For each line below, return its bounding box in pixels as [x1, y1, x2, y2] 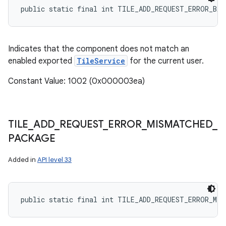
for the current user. [128, 56, 204, 66]
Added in [8, 155, 37, 164]
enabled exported [8, 56, 74, 66]
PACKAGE [8, 132, 55, 145]
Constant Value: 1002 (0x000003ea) [8, 76, 145, 86]
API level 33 [37, 155, 72, 164]
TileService [77, 56, 125, 66]
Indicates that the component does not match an [8, 44, 189, 54]
